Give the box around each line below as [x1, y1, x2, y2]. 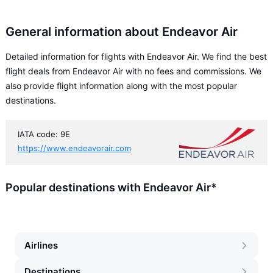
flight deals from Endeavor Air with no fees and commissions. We [5, 66, 261, 76]
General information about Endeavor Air [5, 24, 238, 39]
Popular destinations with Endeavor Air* [5, 181, 217, 194]
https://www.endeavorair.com [18, 143, 131, 153]
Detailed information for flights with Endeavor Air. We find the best [5, 51, 267, 62]
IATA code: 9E [18, 129, 70, 139]
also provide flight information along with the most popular [5, 80, 237, 91]
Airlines [24, 239, 58, 251]
